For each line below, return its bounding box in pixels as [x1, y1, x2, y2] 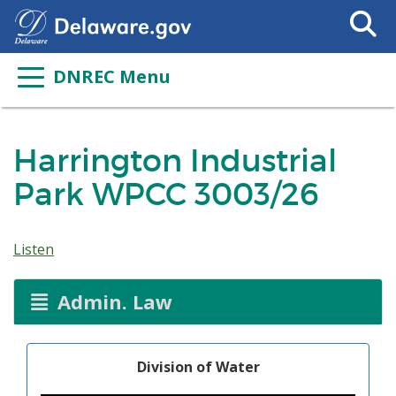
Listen [13, 240, 54, 259]
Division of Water [136, 357, 260, 377]
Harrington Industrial [13, 141, 337, 179]
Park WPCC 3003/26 [13, 175, 319, 213]
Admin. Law [51, 288, 172, 315]
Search [343, 4, 379, 18]
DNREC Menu [53, 65, 171, 88]
